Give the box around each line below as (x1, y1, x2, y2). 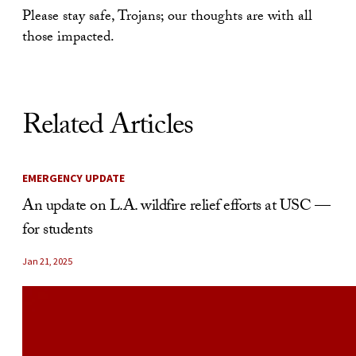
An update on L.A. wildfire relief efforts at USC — (22, 194, 330, 221)
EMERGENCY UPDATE (22, 171, 125, 185)
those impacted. (22, 26, 114, 51)
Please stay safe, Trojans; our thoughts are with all (22, 6, 312, 30)
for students (22, 218, 92, 245)
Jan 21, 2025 (22, 255, 72, 267)
